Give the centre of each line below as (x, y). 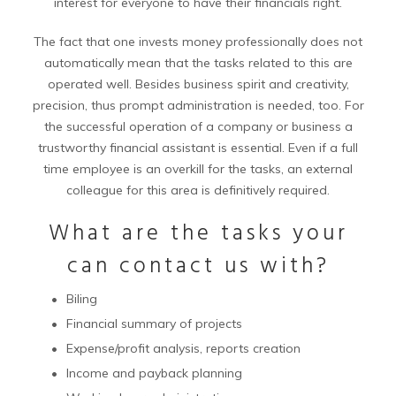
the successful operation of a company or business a (198, 126)
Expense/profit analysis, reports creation (183, 348)
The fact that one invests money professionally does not (198, 42)
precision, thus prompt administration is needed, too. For (198, 105)
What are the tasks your (198, 234)
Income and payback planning (154, 373)
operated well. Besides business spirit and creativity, (198, 84)
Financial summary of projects (154, 324)
